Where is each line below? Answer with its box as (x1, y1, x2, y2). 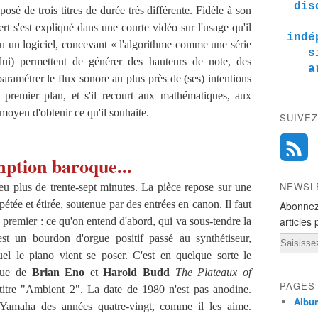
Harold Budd (103, 266, 170, 278)
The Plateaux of (175, 266, 252, 278)
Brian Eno (31, 266, 85, 278)
